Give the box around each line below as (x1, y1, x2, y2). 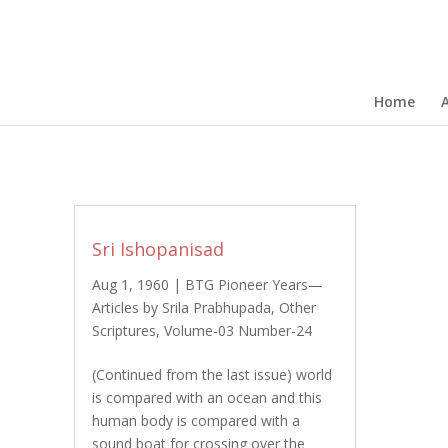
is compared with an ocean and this (91, 388, 322, 407)
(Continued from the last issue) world (91, 365, 332, 384)
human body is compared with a (91, 411, 300, 430)
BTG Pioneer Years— (184, 275, 323, 294)
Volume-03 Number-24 (163, 321, 312, 340)
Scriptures (91, 321, 156, 340)
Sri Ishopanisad (91, 237, 224, 261)
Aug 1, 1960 (91, 275, 169, 294)
